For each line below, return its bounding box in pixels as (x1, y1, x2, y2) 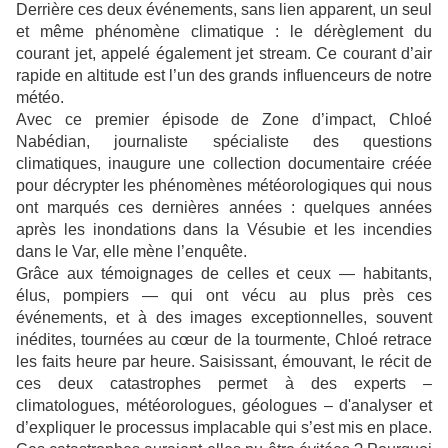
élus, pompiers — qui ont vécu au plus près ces (16, 287, 432, 305)
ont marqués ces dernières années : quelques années (16, 199, 432, 217)
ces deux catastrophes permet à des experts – (16, 375, 432, 393)
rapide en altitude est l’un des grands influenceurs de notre (16, 67, 432, 85)
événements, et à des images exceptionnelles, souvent (16, 309, 432, 327)
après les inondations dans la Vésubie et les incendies (16, 221, 432, 239)
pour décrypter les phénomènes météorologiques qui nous (16, 177, 432, 195)
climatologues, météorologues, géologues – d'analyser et (16, 397, 432, 415)
